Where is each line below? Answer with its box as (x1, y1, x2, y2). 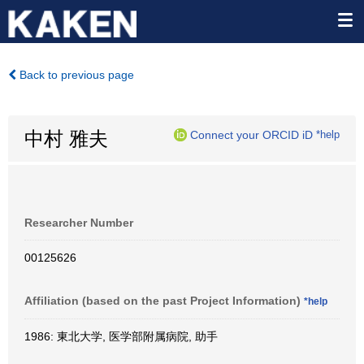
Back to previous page (16, 68, 134, 81)
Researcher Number (24, 216, 133, 229)
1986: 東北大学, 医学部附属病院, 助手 (24, 330, 218, 343)
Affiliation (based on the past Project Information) (24, 294, 304, 307)
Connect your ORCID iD (190, 128, 313, 141)
